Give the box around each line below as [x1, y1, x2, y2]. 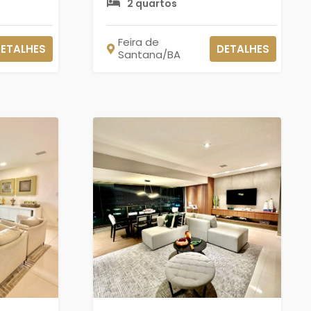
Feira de [117, 35, 159, 49]
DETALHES [216, 41, 269, 56]
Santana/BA [117, 47, 180, 62]
